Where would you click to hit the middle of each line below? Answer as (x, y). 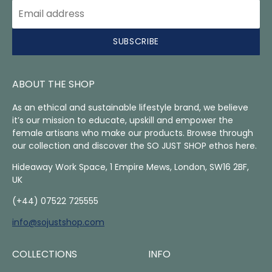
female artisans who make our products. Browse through (133, 133)
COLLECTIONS (45, 254)
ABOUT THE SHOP (53, 84)
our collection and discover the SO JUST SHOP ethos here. (134, 145)
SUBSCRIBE (136, 42)
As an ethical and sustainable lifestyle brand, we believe (130, 107)
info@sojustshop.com (58, 222)
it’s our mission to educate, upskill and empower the (123, 120)
